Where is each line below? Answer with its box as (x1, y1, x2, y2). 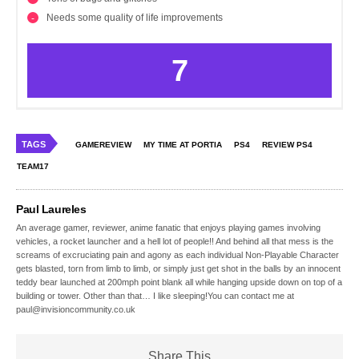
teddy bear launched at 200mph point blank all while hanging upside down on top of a (16, 277, 343, 288)
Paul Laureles (16, 203, 87, 216)
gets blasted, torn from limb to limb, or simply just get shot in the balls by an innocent (16, 264, 341, 274)
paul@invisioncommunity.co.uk (16, 305, 135, 315)
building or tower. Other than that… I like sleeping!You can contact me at (16, 291, 295, 301)
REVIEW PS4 (262, 140, 313, 150)
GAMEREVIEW (75, 140, 131, 150)
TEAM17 (17, 162, 49, 171)
